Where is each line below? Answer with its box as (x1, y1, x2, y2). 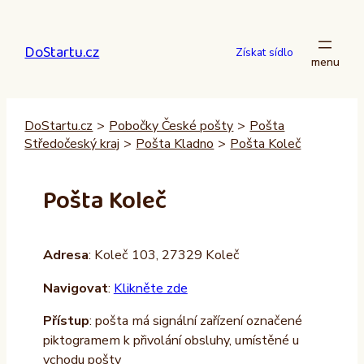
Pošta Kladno (136, 134, 214, 153)
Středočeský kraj (24, 134, 120, 153)
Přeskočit (6, 6, 61, 24)
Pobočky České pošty (109, 116, 234, 135)
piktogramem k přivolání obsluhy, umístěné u (42, 331, 299, 349)
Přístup (42, 311, 89, 330)
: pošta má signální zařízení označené (89, 311, 302, 330)
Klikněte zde (113, 279, 188, 297)
